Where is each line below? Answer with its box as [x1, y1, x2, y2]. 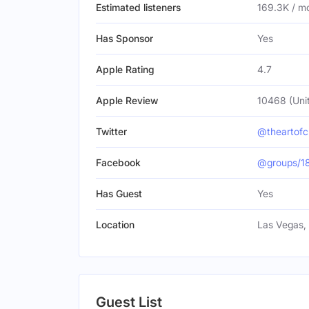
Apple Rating [96, 63, 154, 75]
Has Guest [96, 188, 142, 199]
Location [96, 219, 134, 230]
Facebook [96, 157, 141, 168]
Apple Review [96, 94, 158, 106]
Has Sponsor [96, 32, 153, 44]
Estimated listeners [96, 1, 181, 13]
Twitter [96, 126, 127, 137]
